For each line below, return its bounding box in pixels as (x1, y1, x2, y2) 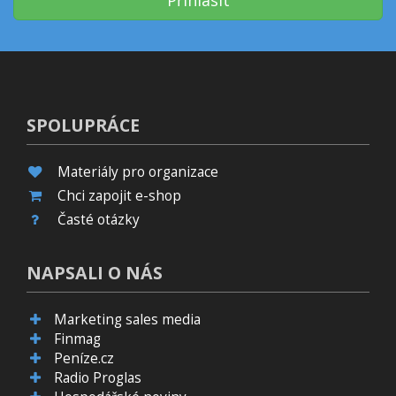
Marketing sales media (54, 309, 202, 329)
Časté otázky (57, 209, 141, 229)
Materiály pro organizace (57, 162, 219, 181)
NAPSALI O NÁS (27, 260, 163, 285)
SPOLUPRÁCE (27, 112, 140, 137)
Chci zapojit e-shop (57, 186, 182, 205)
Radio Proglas (54, 368, 142, 387)
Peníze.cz (54, 348, 115, 368)
